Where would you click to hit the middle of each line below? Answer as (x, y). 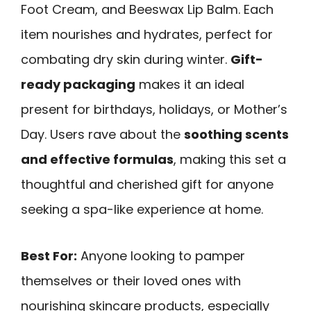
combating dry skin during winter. (126, 60)
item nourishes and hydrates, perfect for (147, 35)
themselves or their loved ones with (131, 280)
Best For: (49, 255)
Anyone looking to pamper (161, 255)
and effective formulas (97, 160)
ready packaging (78, 85)
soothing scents (236, 135)
